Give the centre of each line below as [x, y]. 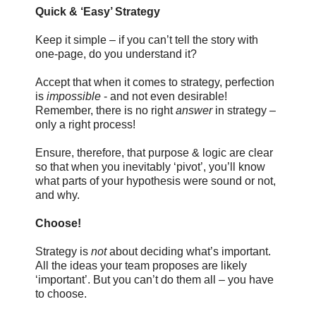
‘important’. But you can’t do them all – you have [154, 279]
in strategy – [244, 110]
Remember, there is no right [105, 110]
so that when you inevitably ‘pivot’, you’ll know [150, 166]
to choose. [61, 293]
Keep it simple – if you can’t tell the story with [147, 39]
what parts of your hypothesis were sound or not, [156, 181]
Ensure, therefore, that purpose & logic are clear [154, 152]
